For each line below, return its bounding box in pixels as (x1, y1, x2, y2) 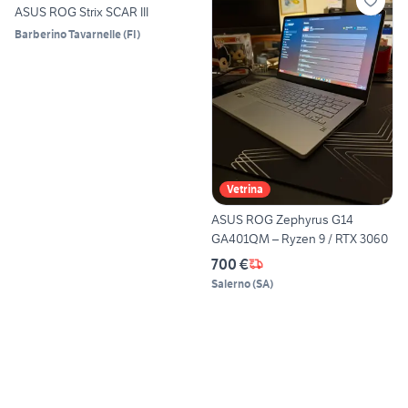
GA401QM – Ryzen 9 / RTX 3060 (211, 229, 388, 247)
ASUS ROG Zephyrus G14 (211, 210, 353, 228)
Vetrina (227, 181, 263, 196)
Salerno (211, 276, 250, 291)
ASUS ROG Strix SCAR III (15, 4, 148, 21)
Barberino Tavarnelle (15, 27, 121, 42)
